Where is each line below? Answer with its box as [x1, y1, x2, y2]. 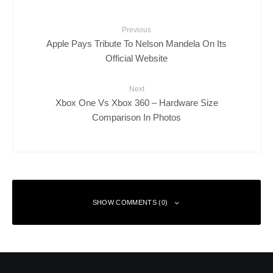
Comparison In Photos [92, 111, 181, 122]
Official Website [105, 52, 168, 63]
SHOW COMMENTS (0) [92, 198, 168, 206]
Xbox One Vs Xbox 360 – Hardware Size [55, 96, 218, 107]
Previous [122, 25, 151, 34]
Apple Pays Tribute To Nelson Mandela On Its [46, 37, 227, 48]
